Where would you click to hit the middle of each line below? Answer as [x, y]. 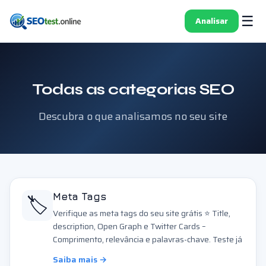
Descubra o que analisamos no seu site [133, 116]
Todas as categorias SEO [133, 89]
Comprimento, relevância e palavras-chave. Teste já [148, 239]
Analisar [212, 21]
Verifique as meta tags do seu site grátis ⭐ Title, [142, 213]
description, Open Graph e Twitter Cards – [129, 226]
